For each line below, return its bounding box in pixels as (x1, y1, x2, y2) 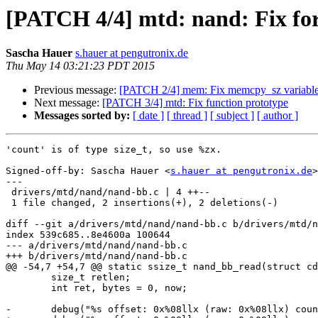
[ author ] (257, 109, 298, 122)
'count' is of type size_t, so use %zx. (6, 144, 221, 155)
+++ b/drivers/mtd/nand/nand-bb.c (6, 251, 187, 262)
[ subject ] (210, 109, 254, 122)
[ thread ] (167, 109, 207, 122)
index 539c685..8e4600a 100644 (6, 229, 170, 241)
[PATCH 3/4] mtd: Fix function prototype (102, 97, 288, 109)
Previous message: (34, 84, 119, 97)
